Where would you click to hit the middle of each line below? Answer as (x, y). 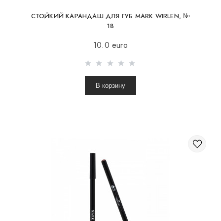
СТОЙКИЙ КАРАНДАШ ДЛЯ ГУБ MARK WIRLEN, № (110, 16)
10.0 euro (110, 45)
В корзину (110, 85)
